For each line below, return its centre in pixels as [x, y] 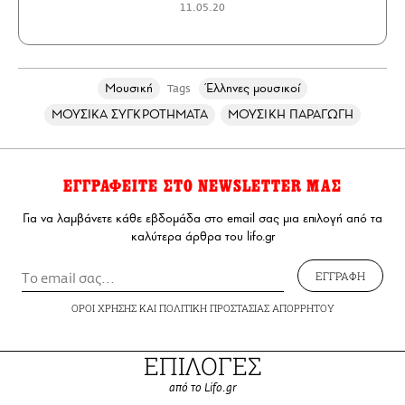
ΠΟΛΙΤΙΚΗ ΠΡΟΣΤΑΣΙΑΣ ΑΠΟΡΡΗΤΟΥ [246, 307]
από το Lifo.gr [202, 388]
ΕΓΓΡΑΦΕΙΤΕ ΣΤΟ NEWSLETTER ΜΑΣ [202, 186]
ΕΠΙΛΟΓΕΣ [202, 365]
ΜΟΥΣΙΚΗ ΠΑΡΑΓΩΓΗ [291, 114]
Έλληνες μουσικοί [253, 88]
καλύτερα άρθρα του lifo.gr [202, 236]
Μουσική [129, 88]
